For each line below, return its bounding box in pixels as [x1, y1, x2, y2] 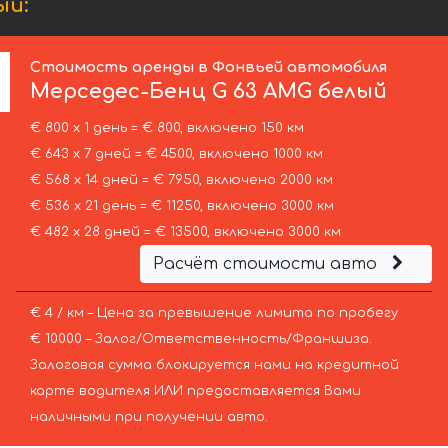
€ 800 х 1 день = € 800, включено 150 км [29, 121, 304, 136]
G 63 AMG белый [206, 80, 388, 104]
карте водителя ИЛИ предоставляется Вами [29, 384, 361, 399]
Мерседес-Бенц [30, 80, 207, 104]
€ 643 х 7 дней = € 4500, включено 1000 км [29, 147, 323, 162]
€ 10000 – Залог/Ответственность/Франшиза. [29, 332, 372, 347]
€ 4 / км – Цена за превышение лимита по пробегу [29, 306, 398, 321]
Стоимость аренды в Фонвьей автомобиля [30, 59, 388, 76]
